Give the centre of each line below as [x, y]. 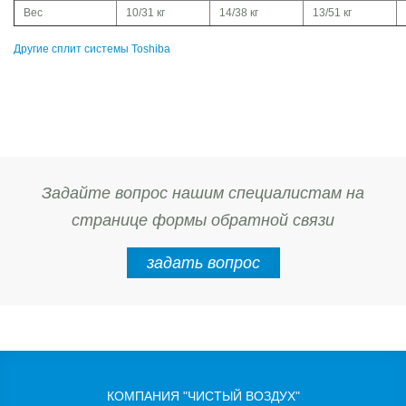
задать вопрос [203, 263]
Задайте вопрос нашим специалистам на [203, 193]
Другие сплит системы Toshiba [92, 49]
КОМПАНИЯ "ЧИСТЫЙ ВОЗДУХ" [203, 396]
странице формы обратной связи [203, 221]
